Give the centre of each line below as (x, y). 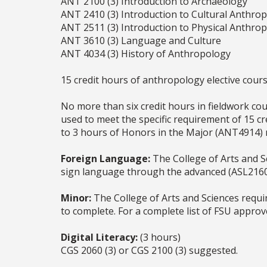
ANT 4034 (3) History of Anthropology (146, 54)
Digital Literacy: (99, 237)
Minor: (76, 198)
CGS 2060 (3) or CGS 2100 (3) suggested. (149, 251)
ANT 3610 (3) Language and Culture (141, 41)
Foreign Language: (105, 159)
